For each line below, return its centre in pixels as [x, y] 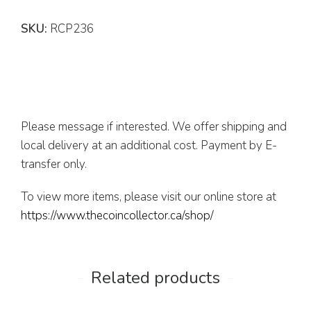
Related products [155, 278]
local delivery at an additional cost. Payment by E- [149, 146]
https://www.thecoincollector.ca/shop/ [117, 216]
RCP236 [70, 29]
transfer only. [54, 165]
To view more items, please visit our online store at [149, 197]
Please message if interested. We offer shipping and [154, 127]
